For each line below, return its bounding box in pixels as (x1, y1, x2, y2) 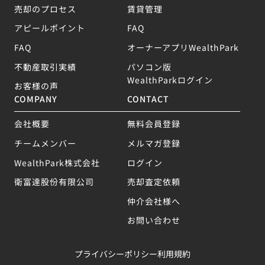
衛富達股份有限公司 (14, 175, 94, 188)
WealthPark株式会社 (14, 156, 100, 169)
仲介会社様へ (127, 194, 181, 207)
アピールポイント (14, 21, 85, 34)
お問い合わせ (127, 214, 181, 227)
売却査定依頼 (127, 175, 181, 188)
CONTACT (127, 92, 170, 105)
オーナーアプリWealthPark (127, 41, 240, 54)
